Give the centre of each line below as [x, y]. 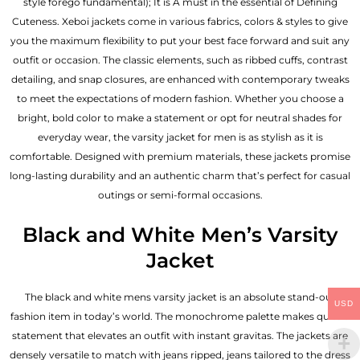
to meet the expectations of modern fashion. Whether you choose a [180, 99]
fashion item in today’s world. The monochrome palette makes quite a [180, 316]
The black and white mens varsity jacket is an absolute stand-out [180, 297]
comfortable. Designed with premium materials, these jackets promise [180, 157]
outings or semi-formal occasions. [180, 195]
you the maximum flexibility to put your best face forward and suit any [180, 41]
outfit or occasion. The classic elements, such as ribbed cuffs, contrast [180, 60]
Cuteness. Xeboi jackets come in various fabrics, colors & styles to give [180, 22]
